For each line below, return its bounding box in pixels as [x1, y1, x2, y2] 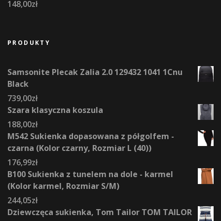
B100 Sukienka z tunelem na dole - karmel [7, 168, 173, 180]
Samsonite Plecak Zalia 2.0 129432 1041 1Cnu [7, 66, 183, 77]
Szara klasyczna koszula [7, 104, 103, 115]
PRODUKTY [7, 38, 51, 47]
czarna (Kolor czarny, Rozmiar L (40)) [7, 142, 151, 153]
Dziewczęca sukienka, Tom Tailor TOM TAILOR [7, 206, 192, 218]
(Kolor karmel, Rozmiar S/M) [7, 180, 119, 191]
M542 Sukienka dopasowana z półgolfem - [7, 130, 174, 142]
